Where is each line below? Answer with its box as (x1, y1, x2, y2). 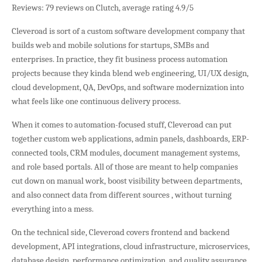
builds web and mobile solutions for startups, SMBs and (12, 39, 209, 50)
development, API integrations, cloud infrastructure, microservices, (12, 240, 250, 251)
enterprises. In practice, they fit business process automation (12, 53, 227, 64)
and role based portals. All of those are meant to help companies (12, 161, 238, 172)
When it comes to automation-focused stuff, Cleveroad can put (12, 119, 232, 130)
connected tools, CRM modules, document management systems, (12, 147, 240, 158)
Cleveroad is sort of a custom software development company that (12, 25, 245, 36)
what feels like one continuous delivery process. (12, 95, 182, 106)
